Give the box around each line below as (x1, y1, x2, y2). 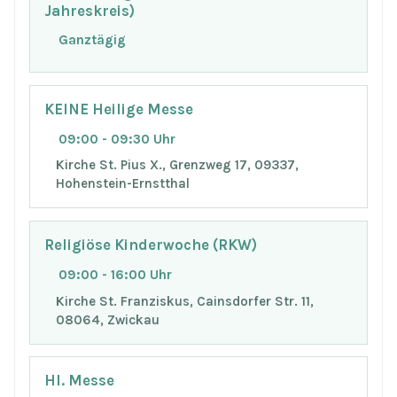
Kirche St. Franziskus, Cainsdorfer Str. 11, (56, 292, 315, 309)
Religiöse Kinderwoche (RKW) (44, 236, 257, 253)
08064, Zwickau (56, 311, 160, 328)
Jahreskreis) (44, 2, 135, 19)
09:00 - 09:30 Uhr (58, 130, 175, 147)
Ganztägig (58, 32, 126, 49)
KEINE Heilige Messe (44, 100, 193, 118)
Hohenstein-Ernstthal (55, 175, 190, 192)
